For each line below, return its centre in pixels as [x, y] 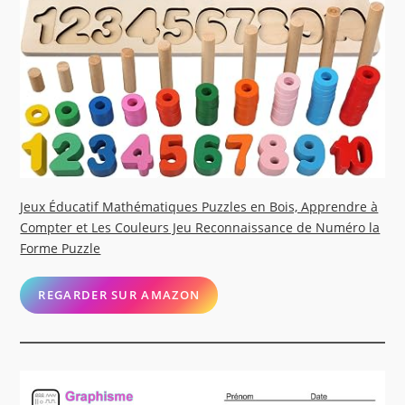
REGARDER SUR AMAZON [119, 295]
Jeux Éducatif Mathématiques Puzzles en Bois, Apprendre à [199, 207]
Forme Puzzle [61, 249]
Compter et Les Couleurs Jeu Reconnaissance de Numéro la [200, 228]
